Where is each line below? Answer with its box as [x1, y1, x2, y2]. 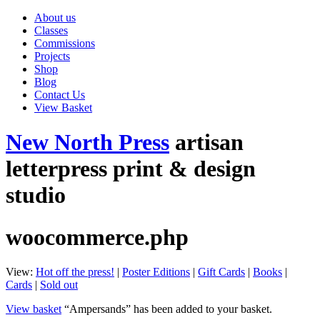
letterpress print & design [6, 156, 256, 182]
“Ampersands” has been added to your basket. [61, 303, 272, 316]
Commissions [34, 37, 95, 49]
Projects [34, 50, 70, 62]
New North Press [6, 129, 169, 156]
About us [34, 11, 76, 24]
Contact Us [34, 89, 85, 101]
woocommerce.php [6, 224, 189, 250]
